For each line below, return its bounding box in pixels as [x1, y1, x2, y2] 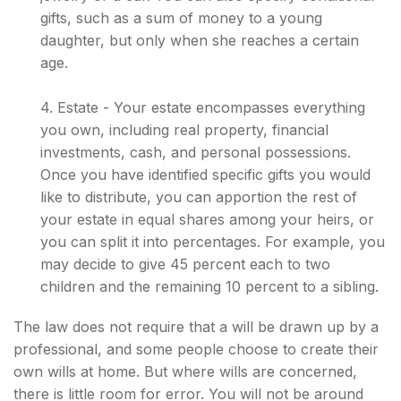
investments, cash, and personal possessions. [40, 143, 351, 161]
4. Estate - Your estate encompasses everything [40, 98, 365, 116]
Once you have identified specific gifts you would [40, 166, 371, 183]
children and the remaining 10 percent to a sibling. [40, 277, 379, 295]
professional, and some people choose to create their [13, 340, 379, 358]
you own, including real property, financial [40, 121, 328, 139]
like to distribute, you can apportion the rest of [40, 188, 357, 206]
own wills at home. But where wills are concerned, [13, 363, 357, 380]
